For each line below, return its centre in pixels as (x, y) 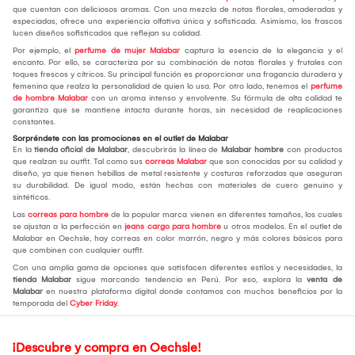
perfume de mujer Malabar (125, 50)
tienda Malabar (42, 279)
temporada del (40, 303)
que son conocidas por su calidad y (275, 161)
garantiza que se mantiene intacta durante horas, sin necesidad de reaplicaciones (177, 110)
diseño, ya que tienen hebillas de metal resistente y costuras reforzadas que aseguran (177, 173)
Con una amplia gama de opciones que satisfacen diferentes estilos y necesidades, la (177, 267)
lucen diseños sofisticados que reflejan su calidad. (107, 33)
